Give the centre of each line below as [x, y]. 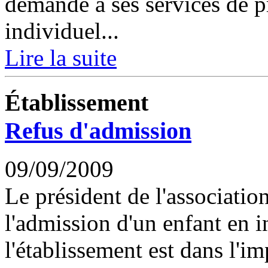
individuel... [62, 31]
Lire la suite [61, 57]
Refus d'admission [98, 130]
